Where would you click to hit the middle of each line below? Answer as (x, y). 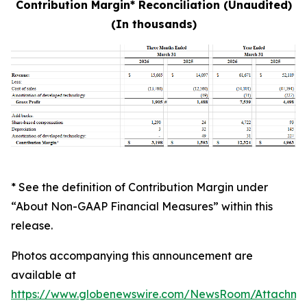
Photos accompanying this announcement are (132, 255)
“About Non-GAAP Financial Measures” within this (142, 206)
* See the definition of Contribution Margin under (139, 187)
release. (32, 225)
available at (44, 274)
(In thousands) (153, 24)
